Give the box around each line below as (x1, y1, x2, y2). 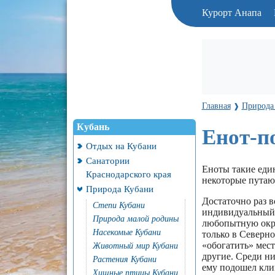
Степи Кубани (92, 201, 145, 210)
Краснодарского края (85, 169, 171, 179)
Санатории (85, 155, 130, 166)
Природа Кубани (85, 184, 153, 194)
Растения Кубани (92, 255, 157, 264)
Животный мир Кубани (92, 241, 178, 250)
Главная (201, 101, 231, 110)
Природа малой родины (92, 214, 179, 223)
